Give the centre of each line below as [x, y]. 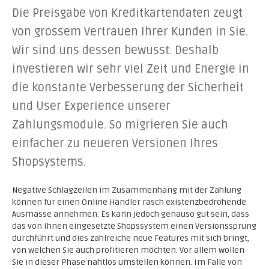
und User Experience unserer [91, 106]
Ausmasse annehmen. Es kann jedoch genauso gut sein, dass [131, 214]
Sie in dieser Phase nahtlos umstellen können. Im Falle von [127, 262]
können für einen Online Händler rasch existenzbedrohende [129, 202]
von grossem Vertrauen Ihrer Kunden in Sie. [130, 32]
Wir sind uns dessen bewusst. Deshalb [115, 50]
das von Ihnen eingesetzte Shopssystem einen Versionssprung [134, 226]
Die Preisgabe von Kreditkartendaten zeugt [127, 13]
